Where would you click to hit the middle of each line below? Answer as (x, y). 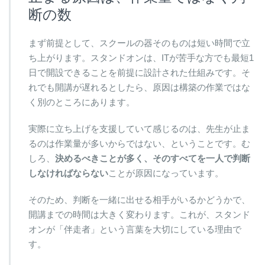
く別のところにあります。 (82, 102)
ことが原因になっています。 (166, 173)
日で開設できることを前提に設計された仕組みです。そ (139, 72)
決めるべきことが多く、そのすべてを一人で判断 (153, 158)
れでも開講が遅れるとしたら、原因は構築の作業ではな (139, 87)
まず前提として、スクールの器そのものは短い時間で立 (139, 43)
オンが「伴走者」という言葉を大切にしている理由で (135, 229)
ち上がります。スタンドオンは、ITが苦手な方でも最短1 (141, 57)
